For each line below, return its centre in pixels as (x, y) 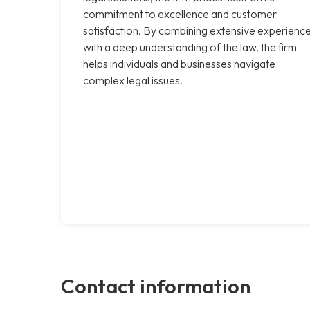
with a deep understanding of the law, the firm (190, 47)
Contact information (156, 285)
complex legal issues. (133, 80)
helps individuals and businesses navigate (179, 63)
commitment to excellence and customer (180, 13)
